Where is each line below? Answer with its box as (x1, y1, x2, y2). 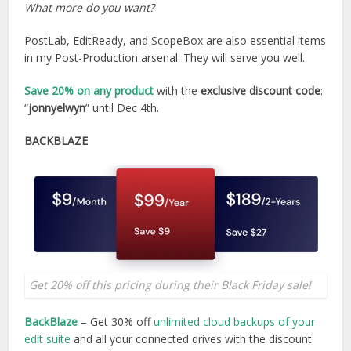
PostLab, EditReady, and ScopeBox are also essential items (24, 32, 327, 48)
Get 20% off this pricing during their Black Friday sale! (28, 277, 311, 292)
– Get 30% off (78, 313, 154, 329)
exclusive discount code (201, 82, 321, 98)
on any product (77, 82, 154, 98)
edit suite (24, 331, 71, 346)
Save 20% (24, 82, 74, 98)
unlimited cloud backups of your (154, 313, 316, 329)
